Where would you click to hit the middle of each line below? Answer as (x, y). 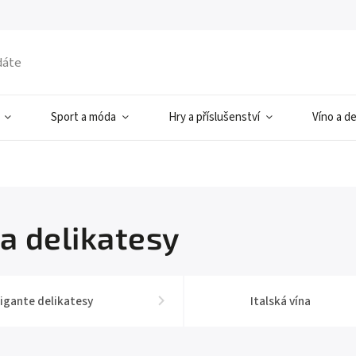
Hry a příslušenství (214, 117)
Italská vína (280, 301)
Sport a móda (83, 117)
